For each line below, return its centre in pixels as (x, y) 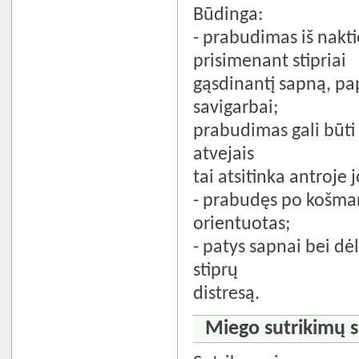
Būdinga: (228, 15)
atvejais (224, 154)
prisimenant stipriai (270, 61)
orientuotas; (242, 224)
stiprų (216, 270)
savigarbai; (236, 108)
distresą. (227, 294)
